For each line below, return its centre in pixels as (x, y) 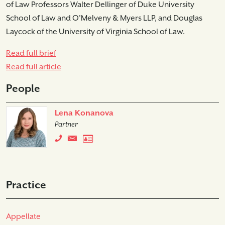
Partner (66, 125)
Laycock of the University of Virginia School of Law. (95, 32)
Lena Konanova (84, 113)
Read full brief (31, 53)
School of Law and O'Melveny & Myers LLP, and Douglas (104, 18)
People (23, 89)
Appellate (23, 217)
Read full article (34, 67)
